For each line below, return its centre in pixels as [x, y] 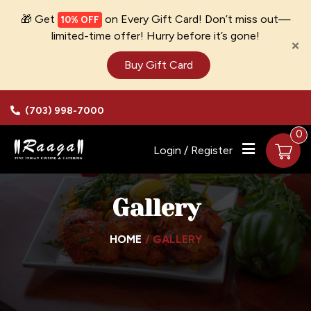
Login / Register [193, 150]
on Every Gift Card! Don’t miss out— [196, 19]
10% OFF [79, 20]
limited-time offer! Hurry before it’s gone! [155, 36]
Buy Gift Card [158, 65]
